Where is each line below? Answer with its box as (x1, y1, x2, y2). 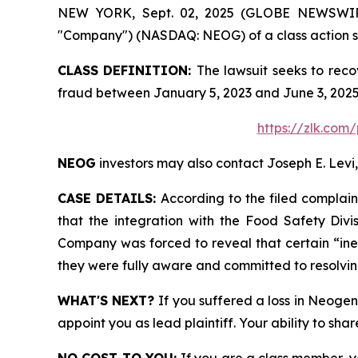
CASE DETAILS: (58, 190, 161, 206)
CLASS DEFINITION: (58, 62, 197, 78)
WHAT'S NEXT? (58, 292, 159, 308)
